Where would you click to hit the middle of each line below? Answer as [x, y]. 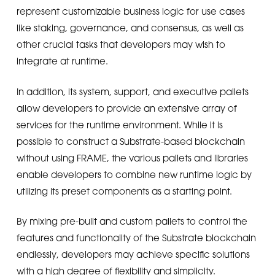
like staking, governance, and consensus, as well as [130, 28]
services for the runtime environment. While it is [119, 124]
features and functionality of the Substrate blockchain [136, 238]
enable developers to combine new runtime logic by [134, 174]
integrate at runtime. [62, 61]
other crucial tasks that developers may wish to [121, 44]
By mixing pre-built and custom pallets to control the [132, 221]
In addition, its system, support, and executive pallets [132, 91]
